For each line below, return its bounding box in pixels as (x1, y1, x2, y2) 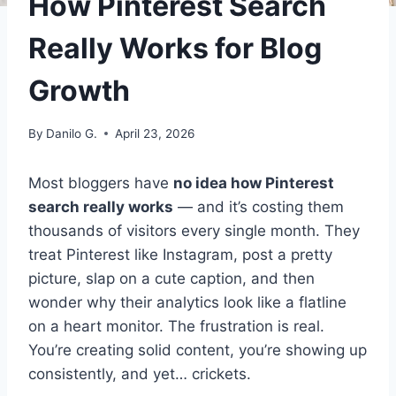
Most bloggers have (28, 173, 173, 192)
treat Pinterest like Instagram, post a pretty (28, 245, 332, 263)
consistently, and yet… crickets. (28, 364, 251, 383)
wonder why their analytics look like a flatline (28, 293, 346, 311)
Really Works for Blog (28, 31, 322, 66)
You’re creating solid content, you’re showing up (28, 340, 367, 359)
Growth (28, 73, 130, 109)
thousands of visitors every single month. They (28, 221, 360, 240)
